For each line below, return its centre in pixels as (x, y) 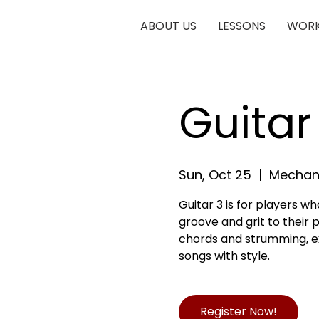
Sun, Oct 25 (215, 175)
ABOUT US (168, 26)
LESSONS (242, 26)
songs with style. (224, 256)
